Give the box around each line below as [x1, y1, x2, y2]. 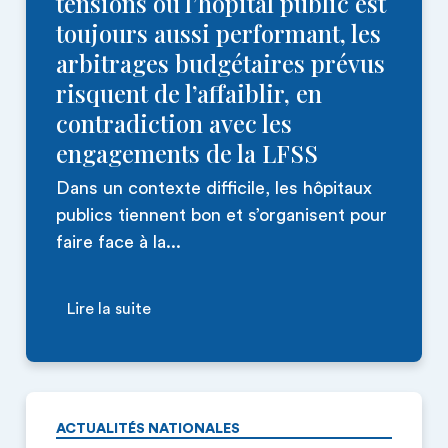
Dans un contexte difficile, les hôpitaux [56, 179, 372, 197]
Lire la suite [67, 301, 151, 317]
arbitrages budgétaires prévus [56, 47, 385, 79]
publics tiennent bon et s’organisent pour [56, 206, 387, 224]
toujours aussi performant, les [56, 17, 381, 49]
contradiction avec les [56, 107, 292, 139]
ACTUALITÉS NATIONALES [56, 422, 240, 436]
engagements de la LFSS [56, 137, 318, 169]
